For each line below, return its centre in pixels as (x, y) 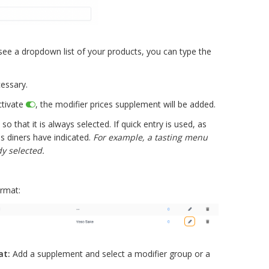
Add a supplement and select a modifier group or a (110, 254)
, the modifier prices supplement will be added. (125, 104)
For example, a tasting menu (150, 138)
